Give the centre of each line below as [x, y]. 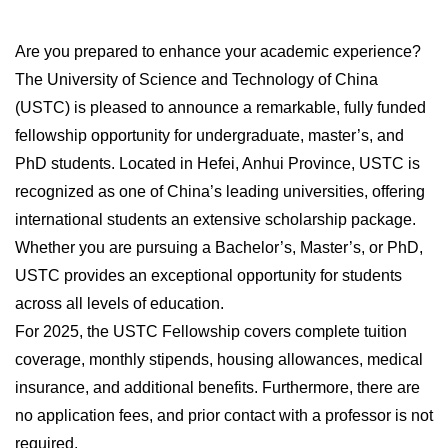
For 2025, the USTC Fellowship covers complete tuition [211, 332]
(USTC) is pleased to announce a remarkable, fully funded [220, 108]
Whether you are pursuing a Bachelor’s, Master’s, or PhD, [219, 248]
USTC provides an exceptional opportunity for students [208, 276]
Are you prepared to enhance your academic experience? [218, 52]
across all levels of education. [119, 304]
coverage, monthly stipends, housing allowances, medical [219, 360]
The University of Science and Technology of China [196, 80]
